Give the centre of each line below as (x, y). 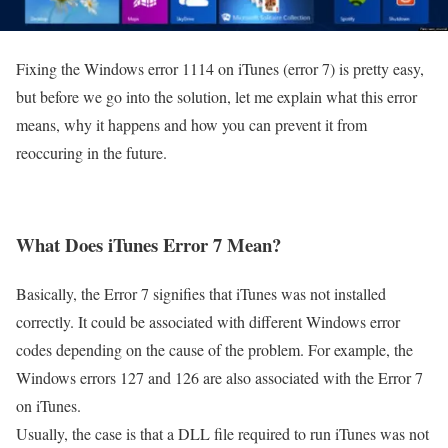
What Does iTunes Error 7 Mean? (148, 245)
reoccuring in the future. (91, 152)
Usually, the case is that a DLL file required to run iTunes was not (222, 434)
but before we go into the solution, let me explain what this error (216, 96)
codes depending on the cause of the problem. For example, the (214, 350)
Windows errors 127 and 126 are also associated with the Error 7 (219, 378)
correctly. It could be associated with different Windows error (208, 322)
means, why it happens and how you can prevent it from (191, 124)
